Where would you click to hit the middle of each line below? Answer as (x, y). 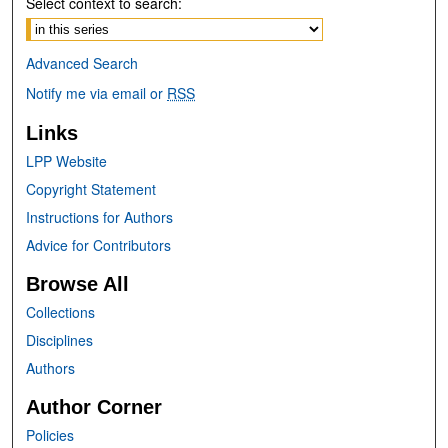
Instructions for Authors (100, 217)
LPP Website (67, 161)
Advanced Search (82, 63)
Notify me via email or (97, 93)
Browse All (78, 284)
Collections (61, 312)
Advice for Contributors (99, 245)
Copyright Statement (91, 189)
